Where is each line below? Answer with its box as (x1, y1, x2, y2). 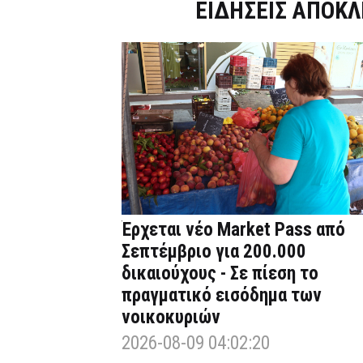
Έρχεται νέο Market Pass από (122, 219, 345, 241)
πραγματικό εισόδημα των (122, 284, 322, 307)
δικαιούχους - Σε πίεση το (122, 263, 318, 285)
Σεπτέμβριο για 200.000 (122, 241, 306, 263)
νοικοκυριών (122, 306, 220, 329)
